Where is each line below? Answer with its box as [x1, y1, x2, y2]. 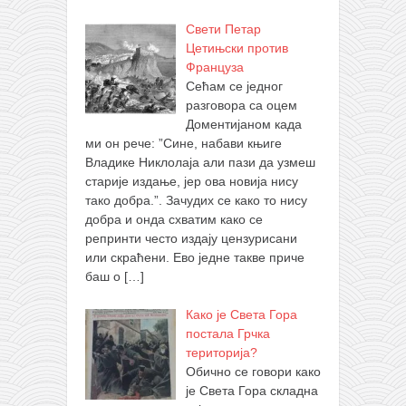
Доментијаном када [185, 117, 302, 132]
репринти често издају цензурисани [85, 231, 297, 246]
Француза [185, 60, 244, 75]
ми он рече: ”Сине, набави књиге [85, 136, 282, 151]
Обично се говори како [185, 364, 321, 380]
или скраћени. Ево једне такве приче [85, 250, 304, 266]
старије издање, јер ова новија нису [85, 174, 298, 189]
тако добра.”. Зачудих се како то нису [85, 193, 307, 208]
